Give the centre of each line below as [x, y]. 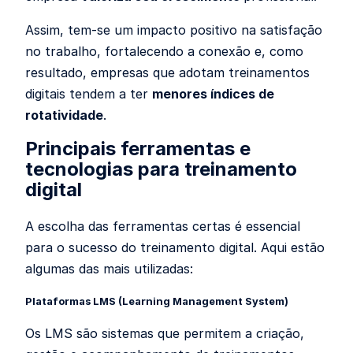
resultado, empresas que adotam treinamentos [167, 72]
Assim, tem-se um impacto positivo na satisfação [174, 30]
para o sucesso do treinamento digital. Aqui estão [175, 247]
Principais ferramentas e [138, 148]
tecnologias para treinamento [161, 169]
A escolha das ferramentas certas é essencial [163, 226]
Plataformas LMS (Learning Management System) [157, 301]
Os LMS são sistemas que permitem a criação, [165, 333]
